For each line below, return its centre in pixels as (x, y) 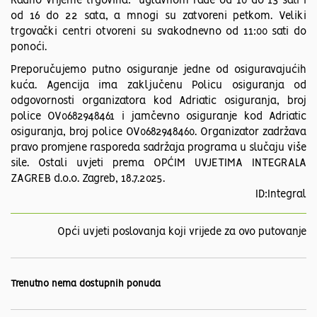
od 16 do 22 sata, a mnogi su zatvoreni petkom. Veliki (158, 17)
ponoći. (29, 48)
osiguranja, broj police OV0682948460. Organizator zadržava (158, 133)
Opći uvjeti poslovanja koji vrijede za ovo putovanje (182, 232)
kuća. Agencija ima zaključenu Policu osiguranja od (158, 86)
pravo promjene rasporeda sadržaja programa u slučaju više (158, 148)
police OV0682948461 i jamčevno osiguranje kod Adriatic (158, 117)
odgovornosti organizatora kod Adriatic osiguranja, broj (158, 102)
